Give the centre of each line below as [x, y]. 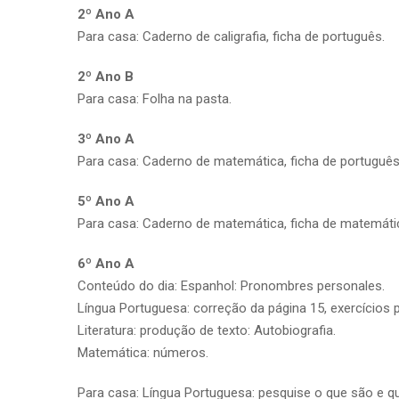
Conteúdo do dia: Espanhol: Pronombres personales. [231, 285]
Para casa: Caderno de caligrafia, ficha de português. [231, 36]
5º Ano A [106, 201]
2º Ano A [106, 14]
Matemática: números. [143, 352]
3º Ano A [106, 138]
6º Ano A [106, 263]
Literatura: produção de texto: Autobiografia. [207, 330]
